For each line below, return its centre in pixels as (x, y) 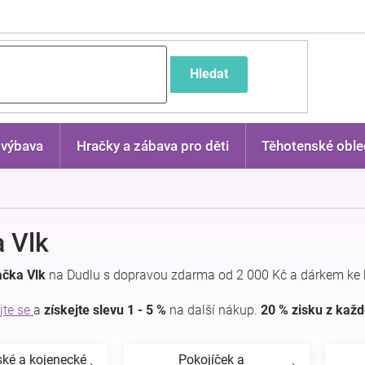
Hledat (209, 74)
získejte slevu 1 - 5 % (105, 310)
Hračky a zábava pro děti (152, 146)
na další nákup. (213, 310)
